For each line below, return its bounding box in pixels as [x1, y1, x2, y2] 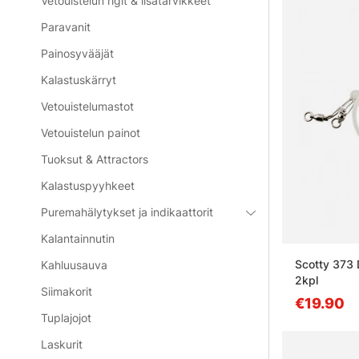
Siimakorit [41, 284, 93, 298]
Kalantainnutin [41, 232, 115, 245]
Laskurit [41, 337, 83, 351]
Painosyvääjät [41, 46, 115, 60]
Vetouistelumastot [41, 99, 135, 113]
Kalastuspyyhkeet [41, 179, 135, 192]
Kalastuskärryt [41, 73, 117, 87]
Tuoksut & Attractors [41, 152, 149, 166]
